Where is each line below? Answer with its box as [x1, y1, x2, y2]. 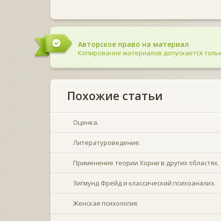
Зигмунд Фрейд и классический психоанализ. [73, 178, 216, 187]
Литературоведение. [73, 138, 141, 147]
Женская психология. [73, 198, 139, 208]
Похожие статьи [67, 87, 163, 104]
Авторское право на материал [78, 39, 189, 49]
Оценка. [73, 117, 99, 127]
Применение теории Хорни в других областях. [73, 158, 219, 167]
